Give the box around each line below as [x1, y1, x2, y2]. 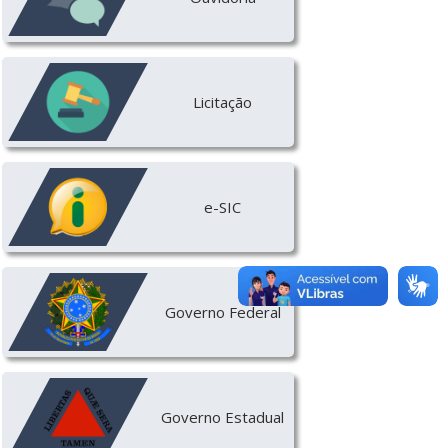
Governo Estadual [161, 406, 285, 427]
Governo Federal [164, 301, 281, 322]
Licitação [193, 91, 253, 112]
